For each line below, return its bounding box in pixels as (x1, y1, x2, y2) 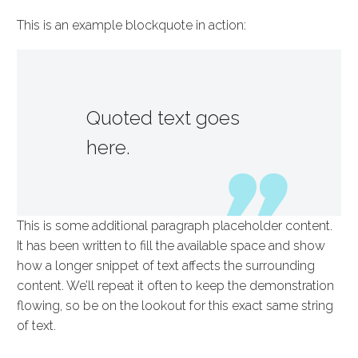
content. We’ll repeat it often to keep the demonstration (17, 277, 334, 293)
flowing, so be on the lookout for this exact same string (17, 297, 333, 313)
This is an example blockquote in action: (17, 18, 246, 34)
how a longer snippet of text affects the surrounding (17, 257, 315, 273)
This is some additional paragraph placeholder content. (17, 217, 332, 233)
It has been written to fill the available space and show (17, 237, 325, 253)
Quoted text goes (86, 105, 240, 129)
